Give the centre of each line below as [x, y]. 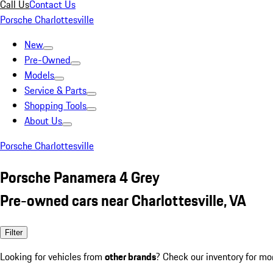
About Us [43, 121]
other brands [130, 256]
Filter [14, 232]
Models [39, 75]
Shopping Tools [55, 105]
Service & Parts [55, 90]
